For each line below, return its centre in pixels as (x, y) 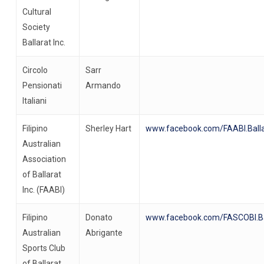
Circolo (35, 70)
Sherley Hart (108, 128)
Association (44, 159)
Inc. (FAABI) (43, 189)
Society (36, 27)
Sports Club (44, 248)
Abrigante (104, 232)
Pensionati (42, 85)
